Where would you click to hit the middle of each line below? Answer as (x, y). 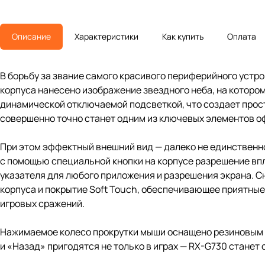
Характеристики (106, 37)
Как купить (183, 37)
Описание (31, 37)
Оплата (242, 37)
